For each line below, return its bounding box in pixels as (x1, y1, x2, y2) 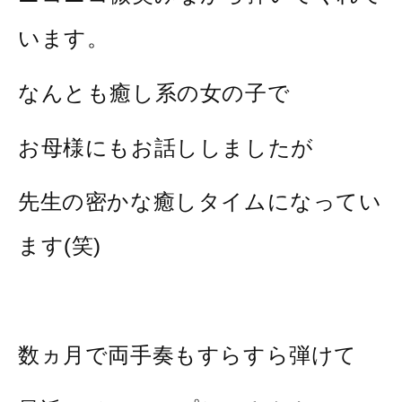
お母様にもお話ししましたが (18, 135, 314, 160)
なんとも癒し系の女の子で (18, 80, 291, 105)
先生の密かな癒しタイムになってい (18, 189, 382, 214)
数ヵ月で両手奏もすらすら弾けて (18, 343, 358, 368)
